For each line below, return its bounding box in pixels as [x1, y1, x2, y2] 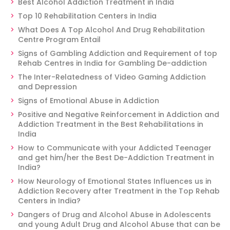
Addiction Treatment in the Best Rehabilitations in [18, 119, 203, 129]
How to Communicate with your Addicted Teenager [18, 143, 212, 153]
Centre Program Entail [18, 34, 101, 45]
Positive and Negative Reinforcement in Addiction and [18, 109, 219, 120]
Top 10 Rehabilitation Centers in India [18, 11, 157, 21]
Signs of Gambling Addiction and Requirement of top [18, 48, 217, 59]
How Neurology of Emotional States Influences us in [18, 176, 212, 186]
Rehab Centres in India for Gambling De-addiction [18, 58, 207, 68]
